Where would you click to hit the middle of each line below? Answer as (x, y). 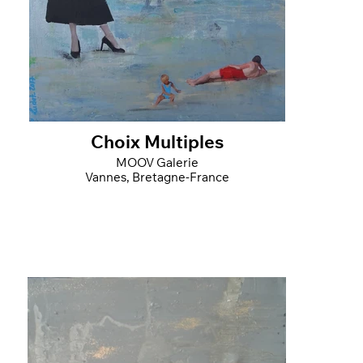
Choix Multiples (157, 144)
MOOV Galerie (157, 164)
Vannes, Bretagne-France (157, 178)
